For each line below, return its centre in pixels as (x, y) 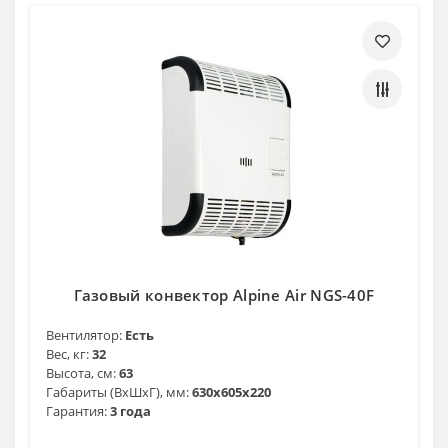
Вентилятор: (84, 334)
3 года (130, 410)
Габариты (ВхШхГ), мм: (117, 391)
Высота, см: (81, 372)
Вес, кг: (67, 353)
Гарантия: (76, 410)
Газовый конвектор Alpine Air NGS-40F (224, 294)
